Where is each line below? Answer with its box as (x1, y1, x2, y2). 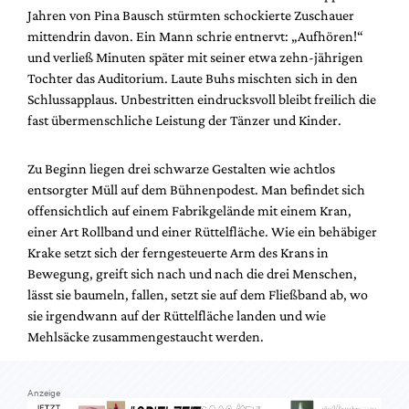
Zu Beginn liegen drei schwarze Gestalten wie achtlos (27, 161, 335, 177)
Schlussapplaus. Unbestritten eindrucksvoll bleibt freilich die (27, 91, 376, 108)
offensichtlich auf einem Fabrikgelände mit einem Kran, (27, 203, 351, 219)
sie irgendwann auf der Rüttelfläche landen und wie (27, 308, 326, 324)
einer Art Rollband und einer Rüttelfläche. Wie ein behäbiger (27, 224, 377, 240)
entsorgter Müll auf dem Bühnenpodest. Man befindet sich (27, 182, 365, 198)
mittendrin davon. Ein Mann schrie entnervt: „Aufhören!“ (27, 28, 363, 45)
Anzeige (27, 388, 60, 399)
